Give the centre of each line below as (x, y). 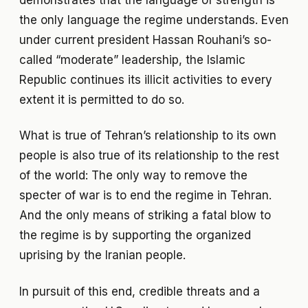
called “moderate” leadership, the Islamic (132, 59)
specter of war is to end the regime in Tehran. (145, 196)
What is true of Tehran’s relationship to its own (148, 136)
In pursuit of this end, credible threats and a (140, 292)
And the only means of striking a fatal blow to (145, 216)
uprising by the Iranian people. (102, 255)
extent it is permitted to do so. (102, 99)
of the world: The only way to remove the (133, 176)
